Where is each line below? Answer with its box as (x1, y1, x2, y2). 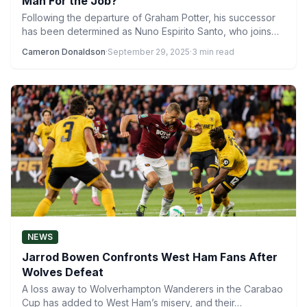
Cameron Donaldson (22, 47, 106, 57)
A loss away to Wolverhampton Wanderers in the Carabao (22, 283, 283, 295)
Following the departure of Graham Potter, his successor (22, 12, 275, 23)
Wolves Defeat (22, 265, 103, 279)
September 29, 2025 (108, 47, 190, 57)
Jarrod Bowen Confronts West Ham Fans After (22, 250, 278, 264)
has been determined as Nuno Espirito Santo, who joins (22, 25, 271, 37)
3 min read (192, 47, 234, 57)
